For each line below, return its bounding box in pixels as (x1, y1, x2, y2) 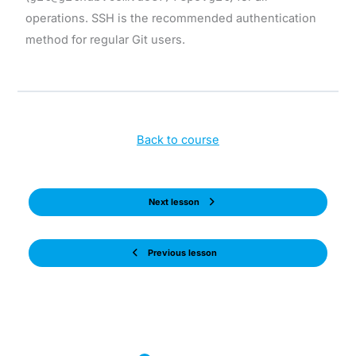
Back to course (137, 133, 219, 148)
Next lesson (149, 196, 199, 208)
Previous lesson (147, 247, 217, 259)
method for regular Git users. (25, 32, 185, 47)
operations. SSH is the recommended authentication (25, 10, 316, 25)
